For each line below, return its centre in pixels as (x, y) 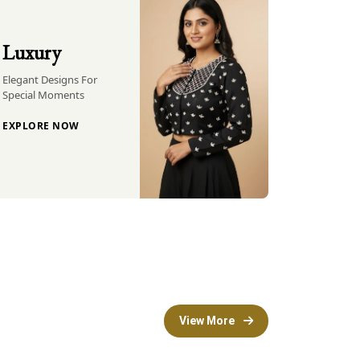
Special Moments (43, 94)
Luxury (32, 52)
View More (208, 321)
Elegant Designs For (50, 79)
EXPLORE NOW (41, 125)
